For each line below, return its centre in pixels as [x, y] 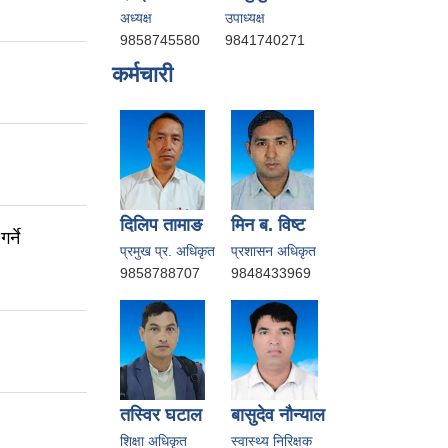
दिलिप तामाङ [161, 224]
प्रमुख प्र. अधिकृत [167, 250]
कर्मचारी [142, 74]
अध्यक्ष [136, 17]
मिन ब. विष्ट [268, 224]
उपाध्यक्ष [245, 17]
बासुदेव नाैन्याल [278, 414]
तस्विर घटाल [161, 414]
